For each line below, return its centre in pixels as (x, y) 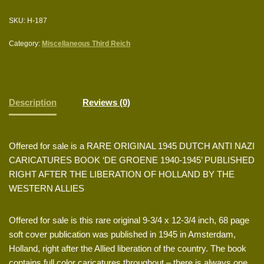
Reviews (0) (106, 102)
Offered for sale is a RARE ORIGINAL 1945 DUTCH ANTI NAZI (132, 146)
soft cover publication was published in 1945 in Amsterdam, (122, 235)
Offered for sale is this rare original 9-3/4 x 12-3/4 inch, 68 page (129, 220)
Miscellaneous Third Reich (86, 44)
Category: (25, 44)
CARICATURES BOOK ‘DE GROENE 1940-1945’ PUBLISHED (132, 160)
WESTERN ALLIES (47, 189)
